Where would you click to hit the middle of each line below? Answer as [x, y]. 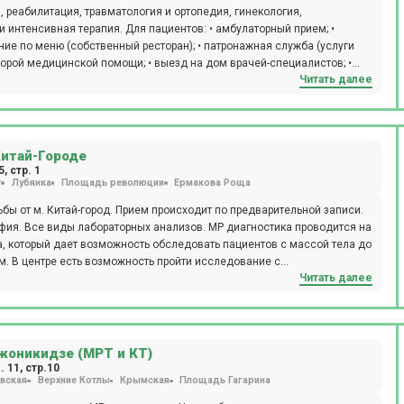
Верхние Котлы [73, 381]
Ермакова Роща [212, 182]
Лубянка [31, 182]
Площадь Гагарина [225, 381]
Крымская [144, 381]
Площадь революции [112, 182]
